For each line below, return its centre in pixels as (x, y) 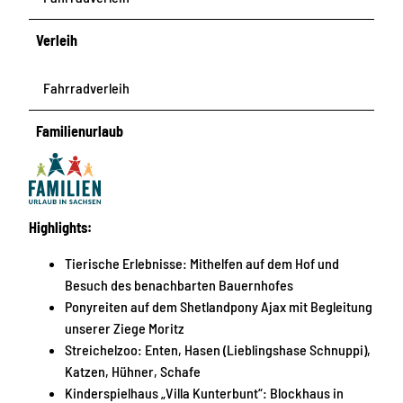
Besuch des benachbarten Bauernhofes (179, 284)
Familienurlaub (80, 130)
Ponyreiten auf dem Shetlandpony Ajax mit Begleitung (219, 306)
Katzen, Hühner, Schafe (133, 371)
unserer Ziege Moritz (125, 327)
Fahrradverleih (86, 87)
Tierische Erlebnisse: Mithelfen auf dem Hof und (202, 263)
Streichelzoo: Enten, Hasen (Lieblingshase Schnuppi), (218, 349)
